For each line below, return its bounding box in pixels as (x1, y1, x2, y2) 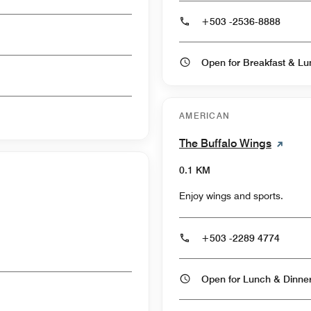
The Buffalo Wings (179, 136, 271, 150)
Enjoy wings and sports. (179, 190, 283, 201)
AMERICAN (179, 110, 230, 121)
